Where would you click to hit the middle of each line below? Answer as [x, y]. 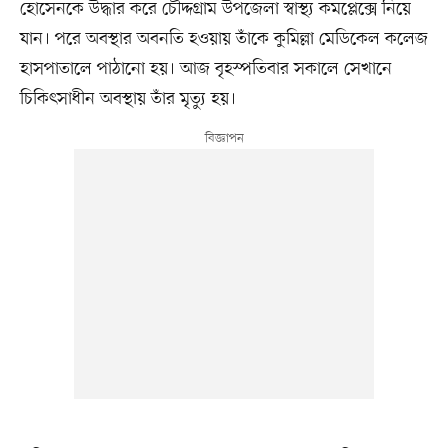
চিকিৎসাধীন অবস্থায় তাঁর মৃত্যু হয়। [127, 98]
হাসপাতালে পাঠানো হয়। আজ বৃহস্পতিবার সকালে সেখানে [205, 68]
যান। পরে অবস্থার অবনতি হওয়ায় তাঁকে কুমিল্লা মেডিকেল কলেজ [223, 38]
